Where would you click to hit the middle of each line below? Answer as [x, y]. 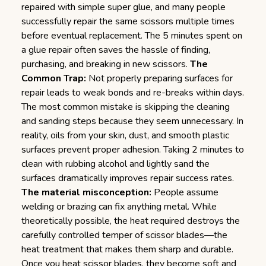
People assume [185, 192]
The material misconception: [86, 192]
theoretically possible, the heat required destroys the [131, 221]
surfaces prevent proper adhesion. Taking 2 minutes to [133, 150]
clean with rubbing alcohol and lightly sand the [115, 164]
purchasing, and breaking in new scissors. [106, 64]
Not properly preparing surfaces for [159, 78]
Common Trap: [54, 78]
